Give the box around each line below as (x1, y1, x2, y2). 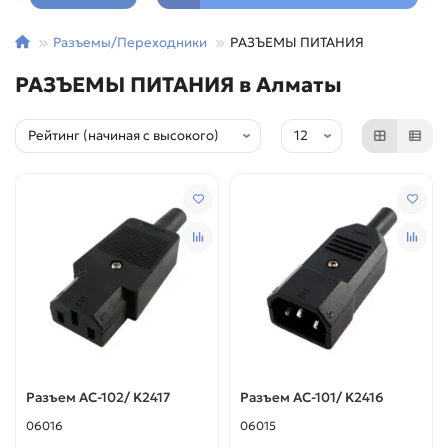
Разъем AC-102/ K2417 (26, 389, 171, 407)
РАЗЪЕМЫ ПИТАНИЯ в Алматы (15, 71, 342, 98)
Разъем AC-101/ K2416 (240, 389, 385, 407)
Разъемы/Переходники (53, 33, 207, 51)
